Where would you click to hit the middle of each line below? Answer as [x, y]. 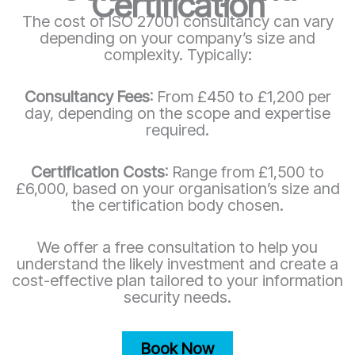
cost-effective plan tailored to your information [177, 280]
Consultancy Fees [87, 96]
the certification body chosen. [177, 205]
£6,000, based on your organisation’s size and [177, 188]
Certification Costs [98, 172]
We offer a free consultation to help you [177, 247]
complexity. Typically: [177, 54]
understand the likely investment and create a [177, 263]
